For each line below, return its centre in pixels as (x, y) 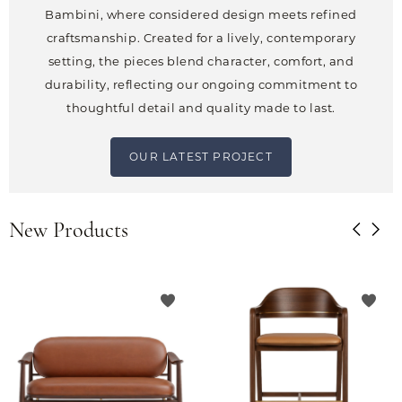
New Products (69, 232)
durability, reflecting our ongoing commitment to (201, 85)
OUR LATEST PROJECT (201, 157)
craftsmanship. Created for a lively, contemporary (201, 38)
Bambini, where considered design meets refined (201, 15)
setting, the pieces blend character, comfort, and (201, 61)
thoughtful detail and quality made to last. (201, 108)
